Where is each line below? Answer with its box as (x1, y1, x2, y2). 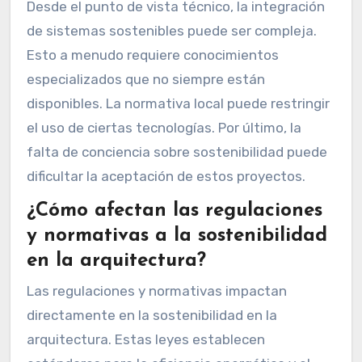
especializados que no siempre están (26, 70, 265, 87)
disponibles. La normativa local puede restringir (26, 95, 330, 112)
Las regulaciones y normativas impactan (26, 282, 287, 299)
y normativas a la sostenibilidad (26, 225, 327, 246)
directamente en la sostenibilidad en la (26, 306, 277, 323)
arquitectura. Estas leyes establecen (26, 330, 265, 347)
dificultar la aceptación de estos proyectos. (26, 167, 305, 184)
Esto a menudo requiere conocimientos (26, 46, 279, 63)
